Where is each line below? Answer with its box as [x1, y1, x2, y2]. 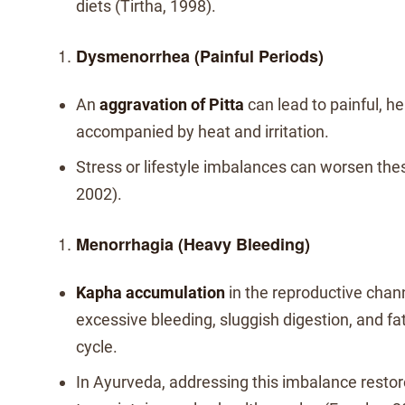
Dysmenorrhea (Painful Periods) [76, 44, 324, 68]
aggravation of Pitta [99, 95, 244, 114]
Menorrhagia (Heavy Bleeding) [76, 232, 310, 256]
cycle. [76, 337, 118, 356]
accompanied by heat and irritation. [76, 122, 329, 141]
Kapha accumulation [76, 283, 225, 302]
